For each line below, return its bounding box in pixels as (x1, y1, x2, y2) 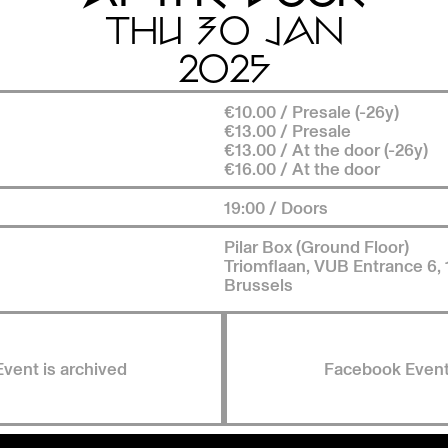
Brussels (224, 271, 294, 296)
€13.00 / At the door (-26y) (224, 136, 429, 161)
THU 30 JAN (104, 10, 344, 56)
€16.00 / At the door (224, 155, 381, 180)
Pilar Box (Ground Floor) (224, 233, 410, 258)
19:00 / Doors (224, 194, 329, 219)
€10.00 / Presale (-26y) (224, 98, 400, 123)
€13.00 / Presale (224, 117, 352, 142)
